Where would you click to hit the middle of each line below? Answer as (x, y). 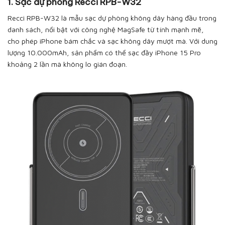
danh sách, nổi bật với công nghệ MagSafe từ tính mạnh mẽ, (106, 30)
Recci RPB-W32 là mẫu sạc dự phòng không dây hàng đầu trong (112, 18)
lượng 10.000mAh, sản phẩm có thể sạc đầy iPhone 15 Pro (104, 53)
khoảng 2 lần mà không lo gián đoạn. (68, 64)
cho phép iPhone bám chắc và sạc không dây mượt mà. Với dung (113, 41)
